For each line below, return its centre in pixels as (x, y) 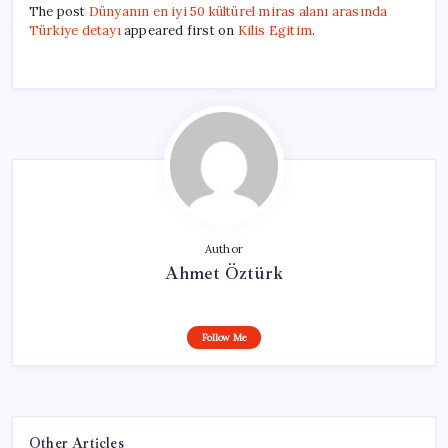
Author (224, 248)
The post (59, 11)
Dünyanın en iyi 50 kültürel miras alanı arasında (238, 11)
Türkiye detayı (75, 30)
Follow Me (224, 337)
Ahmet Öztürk (224, 272)
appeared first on (179, 30)
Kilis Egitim (275, 30)
